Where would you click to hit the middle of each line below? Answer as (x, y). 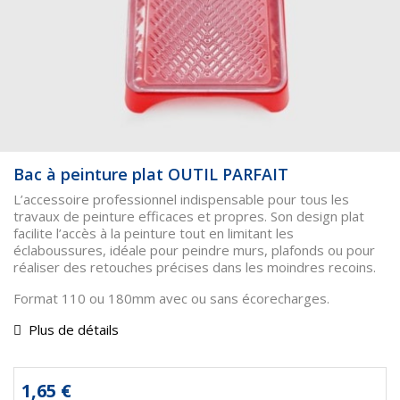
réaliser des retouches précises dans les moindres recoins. (195, 267)
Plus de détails (74, 329)
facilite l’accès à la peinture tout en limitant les (154, 233)
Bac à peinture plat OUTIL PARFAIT (151, 174)
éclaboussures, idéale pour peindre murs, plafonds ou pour (194, 250)
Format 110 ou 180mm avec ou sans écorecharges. (171, 298)
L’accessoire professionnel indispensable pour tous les (181, 199)
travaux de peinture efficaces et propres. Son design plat (189, 216)
